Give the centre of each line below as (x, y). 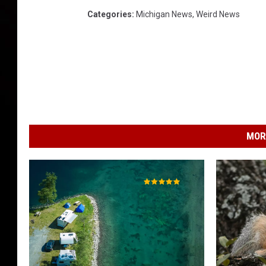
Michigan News (164, 14)
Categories (110, 14)
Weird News (218, 14)
